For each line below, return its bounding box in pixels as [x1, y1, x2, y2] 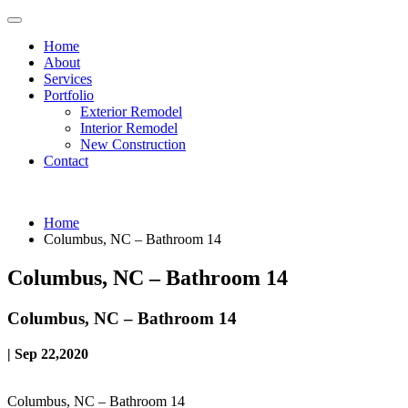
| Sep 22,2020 [7, 345, 88, 362]
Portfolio [44, 87, 94, 103]
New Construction [80, 137, 186, 152]
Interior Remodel [80, 120, 178, 136]
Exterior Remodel [80, 104, 182, 119]
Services [44, 71, 92, 87]
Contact [44, 153, 88, 168]
